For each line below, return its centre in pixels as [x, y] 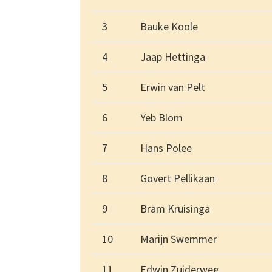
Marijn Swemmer [178, 239]
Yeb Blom [161, 118]
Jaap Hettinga [173, 57]
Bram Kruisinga [175, 209]
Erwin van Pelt [173, 87]
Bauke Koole [169, 27]
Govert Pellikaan [178, 178]
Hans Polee [166, 148]
